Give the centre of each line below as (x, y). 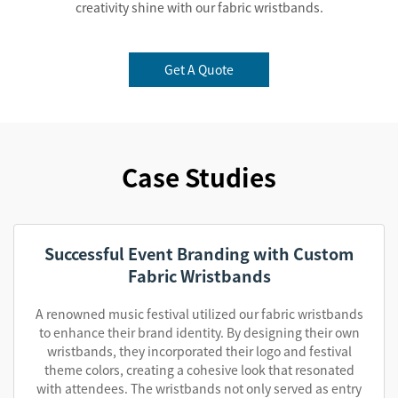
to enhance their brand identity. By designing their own (199, 332)
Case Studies (199, 177)
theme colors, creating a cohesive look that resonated (199, 370)
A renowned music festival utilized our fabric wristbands (199, 314)
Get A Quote (199, 69)
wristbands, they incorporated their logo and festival (199, 351)
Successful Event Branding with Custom (199, 253)
